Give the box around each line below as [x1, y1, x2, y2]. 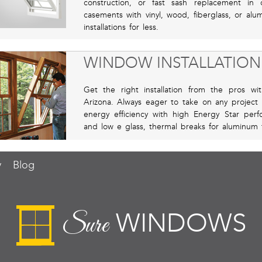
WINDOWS [108, 207, 246, 239]
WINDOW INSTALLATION [83, 53, 261, 72]
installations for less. [83, 22, 158, 32]
